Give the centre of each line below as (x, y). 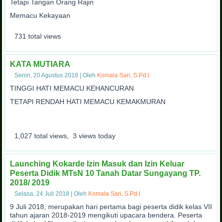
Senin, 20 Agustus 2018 (47, 76)
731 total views (37, 36)
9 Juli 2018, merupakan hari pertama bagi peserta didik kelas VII (111, 207)
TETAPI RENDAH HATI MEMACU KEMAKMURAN (88, 102)
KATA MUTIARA (40, 64)
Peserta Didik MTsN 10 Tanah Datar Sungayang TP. (106, 173)
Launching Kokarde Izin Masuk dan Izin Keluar (97, 164)
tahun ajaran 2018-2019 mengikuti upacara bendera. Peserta (106, 215)
